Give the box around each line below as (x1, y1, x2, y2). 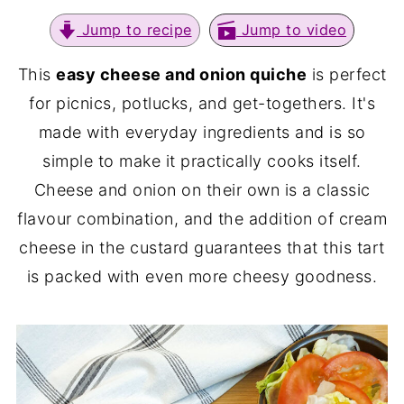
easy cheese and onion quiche (56, 65, 307, 84)
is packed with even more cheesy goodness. (26, 267, 378, 286)
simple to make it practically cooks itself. (42, 151, 362, 170)
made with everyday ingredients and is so (38, 123, 366, 142)
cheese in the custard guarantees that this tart (19, 238, 385, 257)
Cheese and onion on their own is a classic (33, 180, 371, 199)
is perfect (307, 65, 387, 84)
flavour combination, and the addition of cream (17, 209, 387, 228)
